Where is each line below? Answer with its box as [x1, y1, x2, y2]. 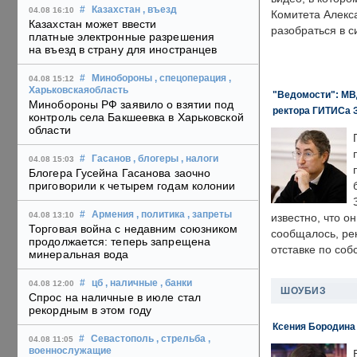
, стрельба [156, 334, 206, 344]
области [29, 124, 71, 137]
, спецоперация [155, 73, 226, 84]
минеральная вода [29, 248, 129, 261]
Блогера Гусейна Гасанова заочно [29, 167, 211, 180]
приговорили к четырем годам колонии [29, 179, 236, 193]
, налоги [181, 154, 218, 164]
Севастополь [91, 334, 154, 344]
